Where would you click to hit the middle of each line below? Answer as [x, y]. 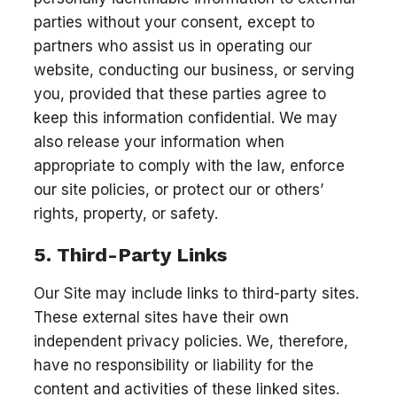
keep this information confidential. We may [186, 118]
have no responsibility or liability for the [174, 365]
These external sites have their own [161, 317]
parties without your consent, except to [174, 23]
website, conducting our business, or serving [194, 70]
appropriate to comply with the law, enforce [189, 166]
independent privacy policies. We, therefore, [191, 341]
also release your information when [159, 142]
